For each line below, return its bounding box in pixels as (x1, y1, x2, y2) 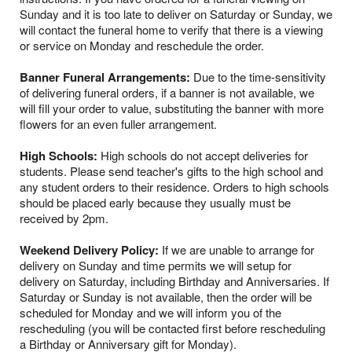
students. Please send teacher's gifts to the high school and (20, 163, 323, 180)
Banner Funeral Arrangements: (20, 68, 190, 86)
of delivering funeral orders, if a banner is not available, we (20, 84, 314, 101)
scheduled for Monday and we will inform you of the (20, 304, 281, 321)
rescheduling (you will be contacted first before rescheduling (20, 320, 325, 337)
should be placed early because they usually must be (20, 194, 291, 211)
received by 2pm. (20, 210, 108, 227)
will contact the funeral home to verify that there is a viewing (20, 21, 323, 38)
